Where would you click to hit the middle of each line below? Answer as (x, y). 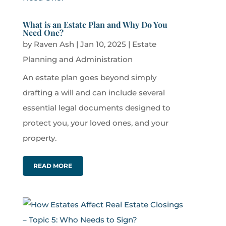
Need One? (43, 33)
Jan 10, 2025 (103, 44)
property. (39, 138)
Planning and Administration (77, 60)
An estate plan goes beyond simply (89, 78)
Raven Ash (54, 44)
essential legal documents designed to (96, 108)
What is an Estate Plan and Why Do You (95, 25)
